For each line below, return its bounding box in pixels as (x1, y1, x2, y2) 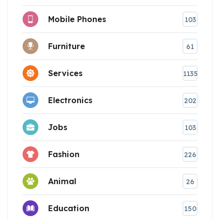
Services (48, 68, 82, 78)
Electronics (48, 95, 92, 105)
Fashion (48, 149, 80, 159)
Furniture (48, 41, 85, 51)
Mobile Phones (48, 14, 106, 24)
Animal (48, 176, 76, 186)
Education (48, 203, 89, 213)
